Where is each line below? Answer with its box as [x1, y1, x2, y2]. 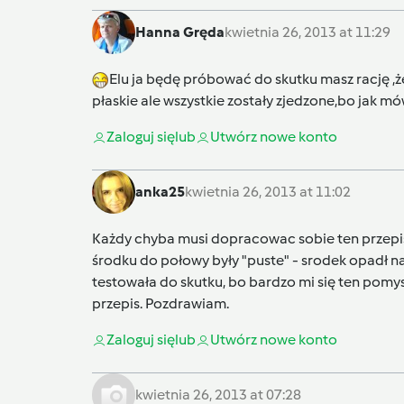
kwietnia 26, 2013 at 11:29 [225, 23, 390, 41]
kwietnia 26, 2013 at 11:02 [185, 182, 351, 200]
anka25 [135, 182, 185, 200]
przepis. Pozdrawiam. [92, 294, 229, 312]
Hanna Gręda [135, 23, 225, 41]
